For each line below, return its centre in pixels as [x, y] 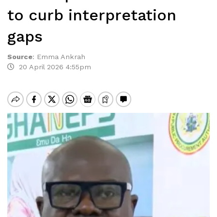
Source [20, 57]
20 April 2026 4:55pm [53, 67]
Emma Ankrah [62, 57]
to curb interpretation [92, 15]
